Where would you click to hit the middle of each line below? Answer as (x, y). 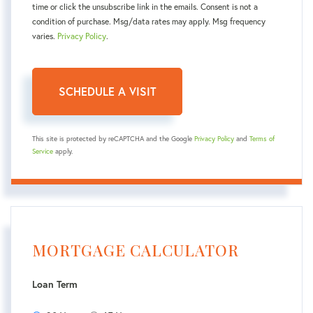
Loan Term (55, 284)
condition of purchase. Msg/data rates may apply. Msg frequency (149, 21)
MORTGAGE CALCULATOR (136, 250)
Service (43, 151)
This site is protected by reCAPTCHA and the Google (113, 139)
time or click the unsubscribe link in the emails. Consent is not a (145, 7)
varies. (45, 36)
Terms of (262, 139)
